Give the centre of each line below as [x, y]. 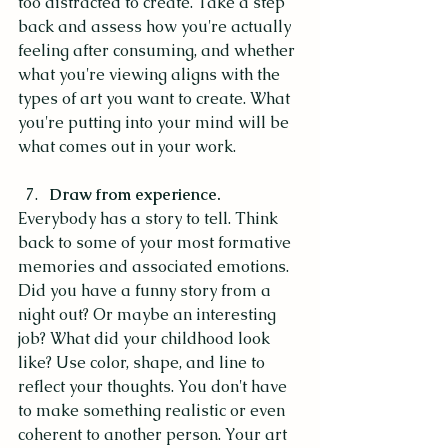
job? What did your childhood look [146, 338]
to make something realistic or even [153, 410]
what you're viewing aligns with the [151, 74]
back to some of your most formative [156, 242]
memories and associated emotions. [155, 266]
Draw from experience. [135, 194]
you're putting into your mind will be [155, 122]
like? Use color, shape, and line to [143, 362]
